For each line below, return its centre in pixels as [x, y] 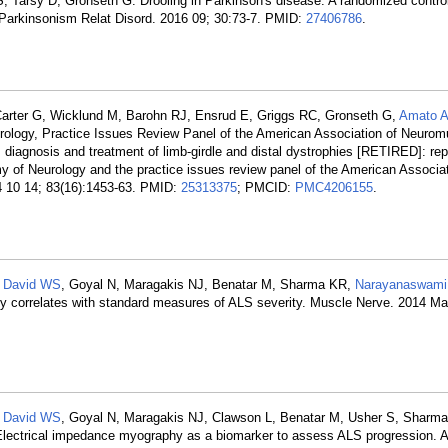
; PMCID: [266, 187]
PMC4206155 [334, 187]
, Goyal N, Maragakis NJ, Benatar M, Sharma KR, [208, 284]
